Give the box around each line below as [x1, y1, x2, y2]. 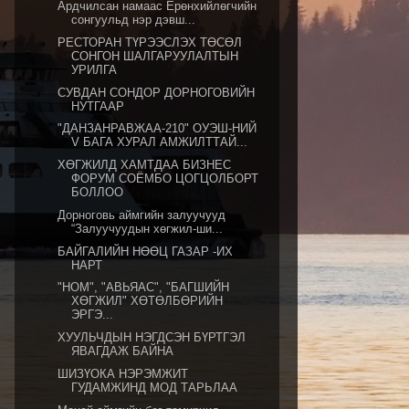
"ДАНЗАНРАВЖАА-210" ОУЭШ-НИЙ [58, 121, 257, 136]
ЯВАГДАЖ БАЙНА [71, 344, 174, 358]
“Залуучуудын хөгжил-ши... [71, 221, 224, 236]
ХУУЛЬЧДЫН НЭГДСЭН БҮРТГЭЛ [58, 330, 246, 344]
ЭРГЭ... [71, 308, 114, 322]
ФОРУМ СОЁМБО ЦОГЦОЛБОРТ [71, 172, 259, 185]
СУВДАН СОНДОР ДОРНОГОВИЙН [58, 85, 256, 100]
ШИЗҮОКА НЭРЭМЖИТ [58, 366, 189, 381]
